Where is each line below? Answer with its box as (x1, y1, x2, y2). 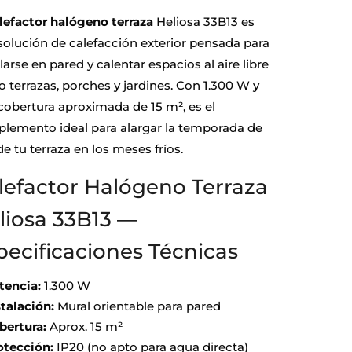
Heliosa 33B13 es (152, 13, 255, 29)
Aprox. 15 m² (46, 318, 123, 334)
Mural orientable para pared (53, 298, 221, 313)
